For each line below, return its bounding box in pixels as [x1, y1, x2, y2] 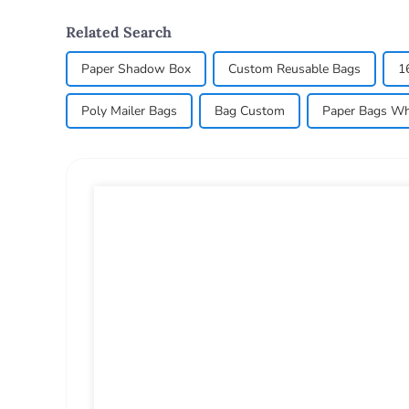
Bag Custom [215, 102, 285, 121]
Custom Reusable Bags [228, 60, 361, 79]
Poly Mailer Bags [81, 102, 177, 121]
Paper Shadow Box [81, 60, 191, 79]
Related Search [66, 23, 172, 42]
